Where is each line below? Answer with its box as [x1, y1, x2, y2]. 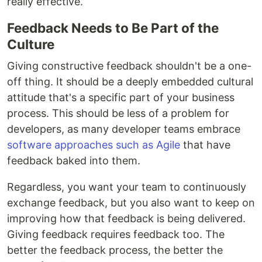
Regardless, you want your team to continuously [7, 181, 246, 193]
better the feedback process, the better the [7, 244, 223, 256]
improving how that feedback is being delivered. [7, 212, 246, 225]
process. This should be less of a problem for [7, 107, 229, 119]
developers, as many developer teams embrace [7, 123, 240, 135]
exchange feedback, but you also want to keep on [7, 196, 255, 209]
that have [180, 139, 230, 151]
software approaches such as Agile [7, 139, 180, 151]
